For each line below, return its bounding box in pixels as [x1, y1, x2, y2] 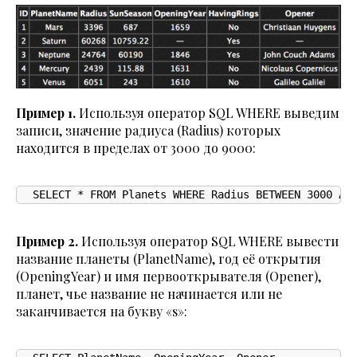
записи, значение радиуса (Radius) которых [16, 122, 280, 139]
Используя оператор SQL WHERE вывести [78, 233, 339, 250]
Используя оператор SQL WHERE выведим [76, 104, 339, 122]
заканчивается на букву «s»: [16, 303, 187, 320]
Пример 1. [16, 104, 76, 122]
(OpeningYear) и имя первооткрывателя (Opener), [16, 268, 321, 285]
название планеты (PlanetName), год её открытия [16, 250, 321, 268]
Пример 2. [16, 233, 78, 250]
